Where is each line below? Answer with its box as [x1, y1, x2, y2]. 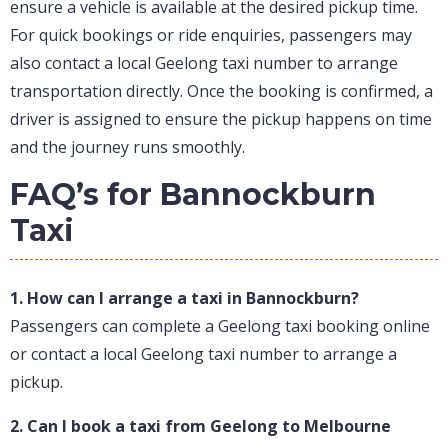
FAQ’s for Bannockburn [10, 176, 376, 214]
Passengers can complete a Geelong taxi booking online [10, 315, 430, 338]
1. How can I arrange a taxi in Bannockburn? [10, 287, 359, 310]
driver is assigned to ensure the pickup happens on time [10, 108, 432, 131]
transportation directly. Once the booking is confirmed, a [10, 80, 433, 103]
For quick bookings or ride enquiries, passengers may [10, 24, 412, 47]
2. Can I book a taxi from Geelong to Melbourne [10, 415, 391, 438]
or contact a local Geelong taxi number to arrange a [10, 343, 397, 366]
